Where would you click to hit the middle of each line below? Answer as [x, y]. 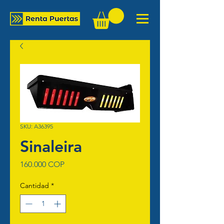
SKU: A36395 [36, 126]
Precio [75, 164]
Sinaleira [51, 146]
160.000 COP [42, 164]
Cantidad [34, 186]
